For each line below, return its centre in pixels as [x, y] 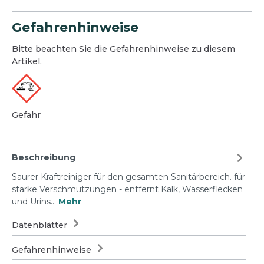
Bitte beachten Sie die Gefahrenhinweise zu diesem [123, 49]
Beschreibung [44, 158]
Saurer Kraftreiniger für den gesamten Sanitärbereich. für [128, 176]
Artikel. [27, 61]
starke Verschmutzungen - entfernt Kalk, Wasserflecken [127, 189]
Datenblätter [41, 225]
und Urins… [35, 201]
